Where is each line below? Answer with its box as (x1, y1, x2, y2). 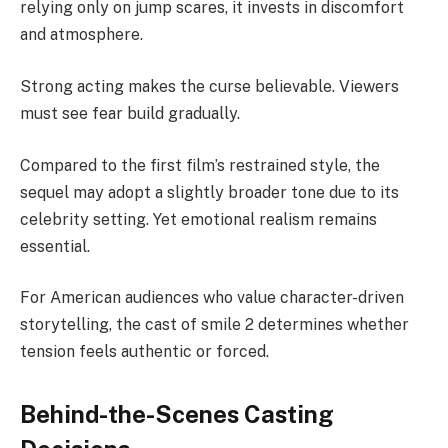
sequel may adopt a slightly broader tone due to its (20, 182, 399, 202)
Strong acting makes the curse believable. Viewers (20, 76, 399, 96)
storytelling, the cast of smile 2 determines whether (20, 315, 409, 335)
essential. (20, 236, 90, 256)
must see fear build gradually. (20, 103, 240, 123)
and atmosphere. (20, 25, 143, 45)
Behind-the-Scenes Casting (20, 400, 334, 429)
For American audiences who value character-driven (20, 288, 404, 308)
